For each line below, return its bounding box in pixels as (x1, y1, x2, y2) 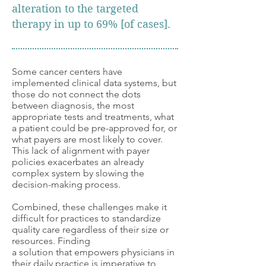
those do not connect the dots (12, 88, 141, 100)
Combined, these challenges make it (12, 201, 167, 213)
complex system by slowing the (12, 167, 144, 179)
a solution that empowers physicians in (12, 246, 175, 258)
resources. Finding (12, 235, 90, 246)
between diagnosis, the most (12, 100, 134, 111)
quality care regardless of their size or (12, 224, 169, 235)
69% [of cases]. (96, 18, 170, 30)
